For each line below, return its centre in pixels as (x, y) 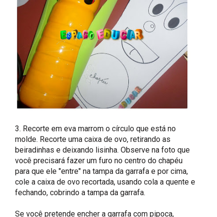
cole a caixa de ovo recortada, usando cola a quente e (105, 182)
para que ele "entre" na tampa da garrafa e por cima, (102, 171)
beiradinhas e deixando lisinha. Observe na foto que (103, 150)
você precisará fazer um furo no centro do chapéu (99, 161)
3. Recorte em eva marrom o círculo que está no (96, 129)
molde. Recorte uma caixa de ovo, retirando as (93, 139)
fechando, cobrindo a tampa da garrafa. (80, 193)
